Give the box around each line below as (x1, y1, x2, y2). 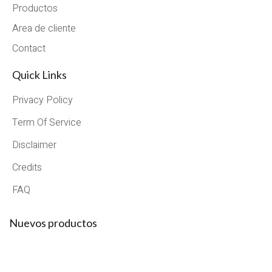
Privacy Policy (12, 92, 73, 107)
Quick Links (12, 67, 67, 81)
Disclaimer (12, 137, 56, 152)
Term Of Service (12, 115, 81, 130)
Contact (12, 41, 46, 56)
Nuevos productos (9, 216, 97, 229)
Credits (12, 160, 42, 175)
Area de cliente (12, 21, 76, 36)
